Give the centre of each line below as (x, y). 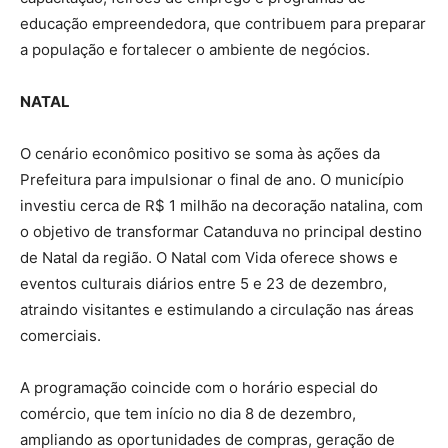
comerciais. (60, 335)
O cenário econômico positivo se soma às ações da (200, 153)
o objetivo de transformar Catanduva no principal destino (221, 231)
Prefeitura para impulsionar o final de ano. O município (212, 179)
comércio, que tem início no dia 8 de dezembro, (188, 413)
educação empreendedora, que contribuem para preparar (223, 23)
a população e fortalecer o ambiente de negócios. (195, 49)
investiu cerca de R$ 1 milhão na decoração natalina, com (221, 205)
